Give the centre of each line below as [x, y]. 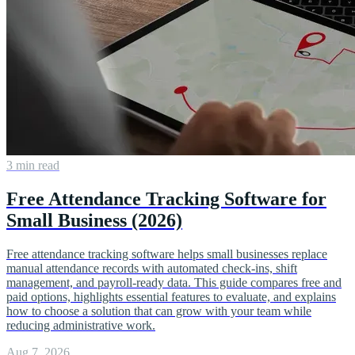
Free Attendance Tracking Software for [166, 199]
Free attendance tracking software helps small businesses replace [167, 254]
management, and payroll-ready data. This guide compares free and [174, 283]
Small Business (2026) [94, 221]
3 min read [33, 166]
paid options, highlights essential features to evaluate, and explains [171, 297]
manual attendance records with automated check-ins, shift [152, 269]
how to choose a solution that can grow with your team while [159, 311]
